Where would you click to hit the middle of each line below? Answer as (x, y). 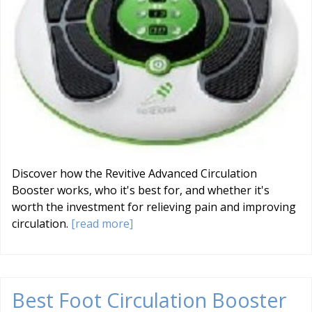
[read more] (102, 223)
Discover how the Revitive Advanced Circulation (134, 173)
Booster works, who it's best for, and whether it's (141, 190)
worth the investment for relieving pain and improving (154, 206)
